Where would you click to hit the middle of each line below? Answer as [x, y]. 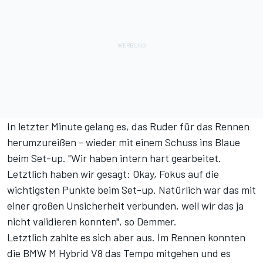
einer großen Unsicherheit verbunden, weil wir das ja [125, 205]
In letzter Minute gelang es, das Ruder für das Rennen [128, 126]
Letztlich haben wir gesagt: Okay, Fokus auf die [113, 173]
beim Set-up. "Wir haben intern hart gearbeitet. [114, 158]
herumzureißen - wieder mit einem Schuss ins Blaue [124, 142]
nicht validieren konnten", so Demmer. [92, 221]
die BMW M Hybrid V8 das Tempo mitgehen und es [119, 253]
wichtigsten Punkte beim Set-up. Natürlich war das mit [131, 189]
